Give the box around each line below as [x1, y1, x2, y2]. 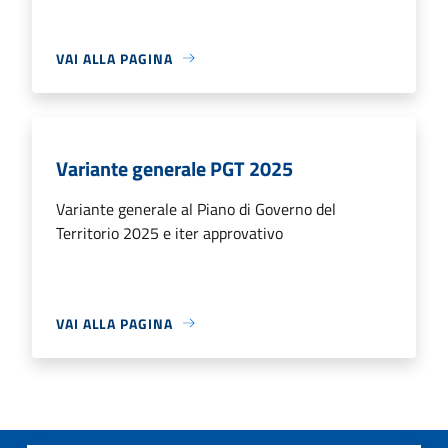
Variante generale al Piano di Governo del [56, 196, 336, 221]
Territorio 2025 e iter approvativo [56, 220, 283, 245]
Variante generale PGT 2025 [56, 152, 293, 184]
